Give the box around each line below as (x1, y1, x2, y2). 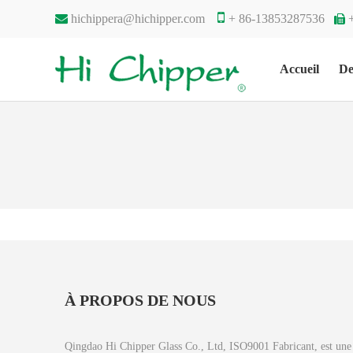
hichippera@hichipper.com (71, 12, 205, 25)
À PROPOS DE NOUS (65, 292, 216, 310)
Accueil (280, 62, 319, 76)
